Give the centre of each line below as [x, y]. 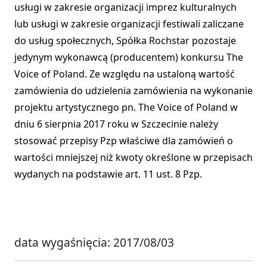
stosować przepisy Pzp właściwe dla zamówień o [124, 141]
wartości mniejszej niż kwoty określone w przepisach [133, 158]
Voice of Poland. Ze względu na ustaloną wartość [125, 74]
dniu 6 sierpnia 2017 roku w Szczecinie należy [116, 124]
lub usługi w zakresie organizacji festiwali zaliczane [129, 24]
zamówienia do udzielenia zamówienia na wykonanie [133, 91]
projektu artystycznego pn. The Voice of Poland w [126, 108]
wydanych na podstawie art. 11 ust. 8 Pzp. [108, 174]
